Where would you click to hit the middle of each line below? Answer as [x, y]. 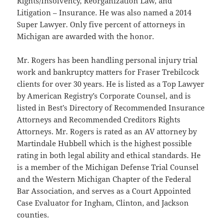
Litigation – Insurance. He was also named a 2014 [104, 13]
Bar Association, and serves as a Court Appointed [104, 191]
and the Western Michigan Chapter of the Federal [104, 179]
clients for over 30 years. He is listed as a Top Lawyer [111, 84]
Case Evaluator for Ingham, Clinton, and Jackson [103, 203]
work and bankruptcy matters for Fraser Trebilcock [108, 72]
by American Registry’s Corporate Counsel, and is [104, 96]
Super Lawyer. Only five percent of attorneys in [101, 25]
